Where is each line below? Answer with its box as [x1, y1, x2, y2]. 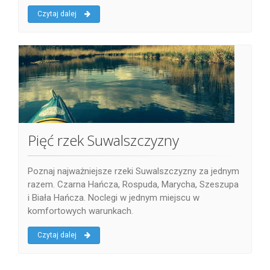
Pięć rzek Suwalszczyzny [28, 130, 179, 151]
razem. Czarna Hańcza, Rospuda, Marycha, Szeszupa [28, 179, 239, 190]
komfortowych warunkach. [28, 206, 133, 217]
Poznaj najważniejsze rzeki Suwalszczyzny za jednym [28, 166, 239, 177]
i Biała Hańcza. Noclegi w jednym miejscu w [28, 192, 199, 204]
